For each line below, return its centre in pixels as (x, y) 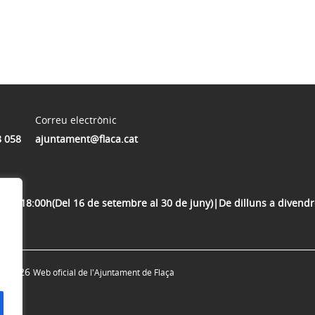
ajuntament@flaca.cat (86, 139)
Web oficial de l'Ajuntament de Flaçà (104, 273)
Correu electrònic (76, 120)
